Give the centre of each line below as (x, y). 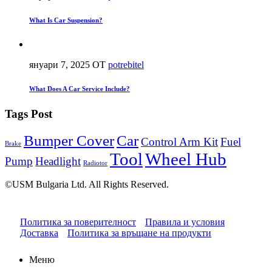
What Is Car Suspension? (66, 20)
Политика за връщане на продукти (139, 233)
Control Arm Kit (179, 142)
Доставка (39, 233)
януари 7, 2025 (61, 64)
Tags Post (29, 114)
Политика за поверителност (78, 222)
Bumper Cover (69, 141)
